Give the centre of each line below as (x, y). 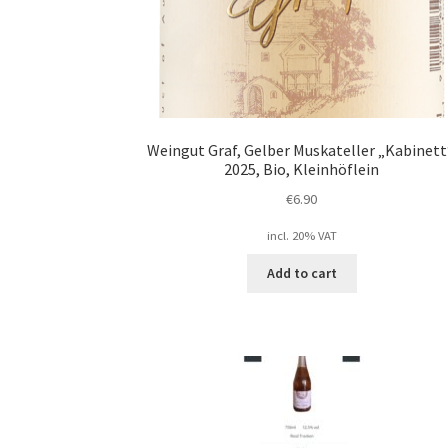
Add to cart (301, 273)
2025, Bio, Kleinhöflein (302, 169)
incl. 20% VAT (301, 235)
